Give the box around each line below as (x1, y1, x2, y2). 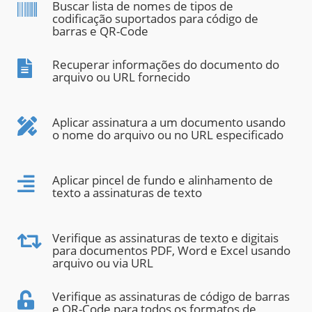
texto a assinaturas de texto (52, 185, 202, 201)
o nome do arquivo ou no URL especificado (52, 127, 283, 143)
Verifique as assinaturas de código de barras (52, 288, 290, 305)
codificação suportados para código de (52, 10, 258, 27)
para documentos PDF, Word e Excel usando (52, 242, 290, 259)
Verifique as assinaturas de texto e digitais (52, 230, 279, 247)
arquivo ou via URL (52, 255, 153, 272)
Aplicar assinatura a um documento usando (52, 114, 286, 131)
